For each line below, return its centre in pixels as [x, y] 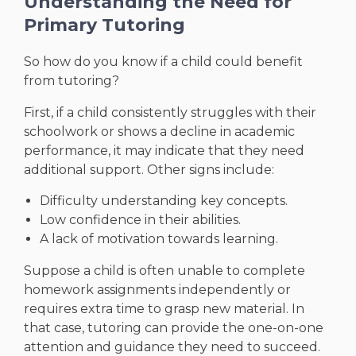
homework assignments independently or [157, 290]
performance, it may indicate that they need [164, 151]
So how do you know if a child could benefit [163, 62]
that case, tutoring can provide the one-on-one [174, 328]
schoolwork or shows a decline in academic [159, 132]
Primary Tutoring [104, 25]
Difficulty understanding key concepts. [164, 201]
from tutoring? [72, 81]
